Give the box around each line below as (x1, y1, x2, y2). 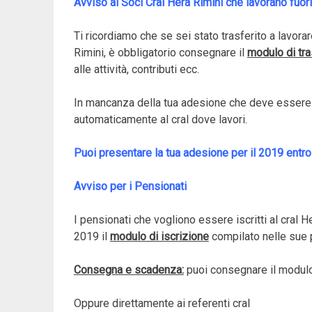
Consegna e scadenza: (73, 263, 184, 276)
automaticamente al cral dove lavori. (73, 112, 247, 126)
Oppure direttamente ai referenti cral (73, 296, 250, 310)
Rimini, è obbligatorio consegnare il (73, 45, 247, 59)
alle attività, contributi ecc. (73, 62, 199, 76)
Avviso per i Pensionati (73, 179, 187, 193)
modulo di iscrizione (109, 229, 209, 243)
